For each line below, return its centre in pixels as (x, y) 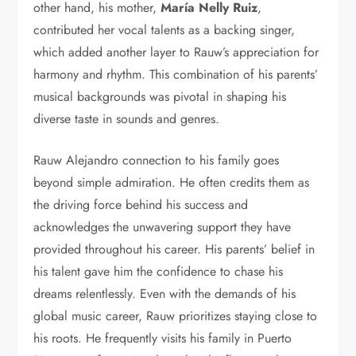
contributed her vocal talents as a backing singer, (164, 30)
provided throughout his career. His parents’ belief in (174, 250)
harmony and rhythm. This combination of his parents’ (176, 75)
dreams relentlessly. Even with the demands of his (165, 294)
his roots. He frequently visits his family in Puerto (163, 339)
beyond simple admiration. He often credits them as (172, 183)
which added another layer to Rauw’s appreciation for (176, 52)
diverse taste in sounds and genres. (127, 119)
